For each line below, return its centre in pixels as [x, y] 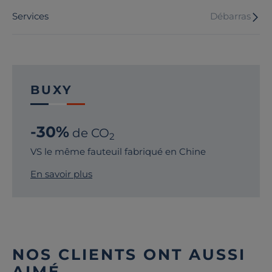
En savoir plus [61, 174]
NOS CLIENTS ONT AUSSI [129, 254]
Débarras [230, 16]
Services [30, 16]
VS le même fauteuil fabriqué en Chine [118, 151]
